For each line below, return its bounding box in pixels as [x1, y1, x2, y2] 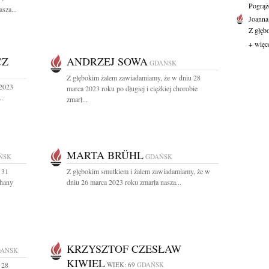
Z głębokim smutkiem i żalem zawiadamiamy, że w [67, 166, 210, 176]
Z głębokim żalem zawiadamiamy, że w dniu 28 [67, 73, 201, 82]
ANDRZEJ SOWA [67, 54, 148, 68]
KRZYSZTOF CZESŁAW [67, 241, 181, 256]
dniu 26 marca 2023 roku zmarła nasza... [67, 177, 181, 187]
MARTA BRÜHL [67, 148, 144, 162]
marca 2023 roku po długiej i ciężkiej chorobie [67, 83, 198, 93]
